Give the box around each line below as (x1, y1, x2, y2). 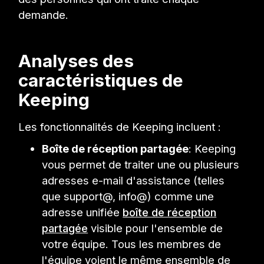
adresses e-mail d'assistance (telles (42, 173, 225, 187)
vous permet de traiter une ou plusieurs (42, 157, 240, 171)
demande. (18, 8, 69, 21)
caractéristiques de (18, 69, 184, 91)
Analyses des (18, 49, 134, 71)
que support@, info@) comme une (42, 189, 214, 203)
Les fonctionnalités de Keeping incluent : (18, 120, 222, 133)
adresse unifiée (42, 205, 123, 219)
